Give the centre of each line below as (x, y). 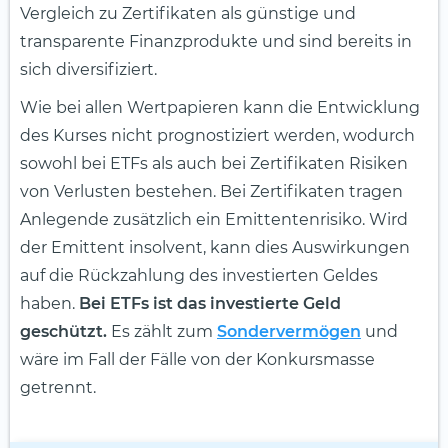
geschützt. (63, 332)
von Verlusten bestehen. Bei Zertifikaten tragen (211, 192)
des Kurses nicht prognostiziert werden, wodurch (217, 136)
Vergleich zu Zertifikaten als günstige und (188, 14)
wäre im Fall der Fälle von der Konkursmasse (197, 360)
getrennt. (58, 388)
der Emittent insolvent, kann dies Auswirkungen (215, 248)
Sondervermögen (289, 332)
